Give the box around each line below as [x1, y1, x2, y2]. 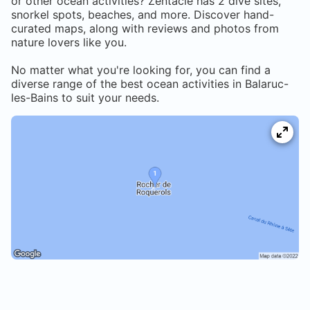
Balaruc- [245, 77, 289, 91]
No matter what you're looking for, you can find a [11, 63, 271, 77]
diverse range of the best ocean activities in [11, 77, 245, 91]
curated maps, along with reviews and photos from [11, 21, 279, 36]
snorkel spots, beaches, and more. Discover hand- [11, 8, 274, 22]
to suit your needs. [58, 91, 159, 105]
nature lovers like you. [11, 35, 127, 50]
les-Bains [11, 91, 58, 105]
